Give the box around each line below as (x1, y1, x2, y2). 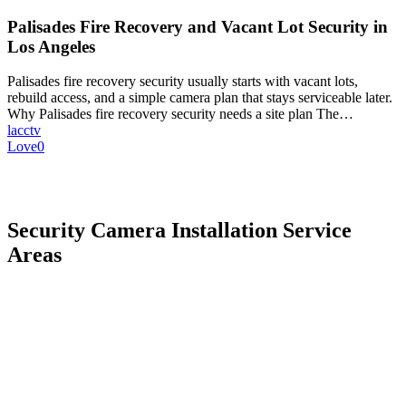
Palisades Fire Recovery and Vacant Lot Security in (7, 16, 388, 36)
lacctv (7, 122, 41, 139)
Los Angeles (7, 36, 95, 56)
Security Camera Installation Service (7, 218, 352, 243)
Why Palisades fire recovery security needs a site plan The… (7, 106, 353, 122)
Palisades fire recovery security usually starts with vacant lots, (7, 73, 358, 90)
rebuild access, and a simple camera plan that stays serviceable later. (7, 90, 392, 106)
